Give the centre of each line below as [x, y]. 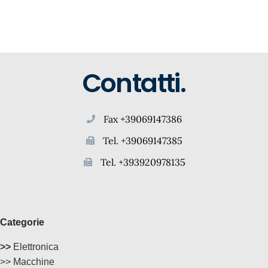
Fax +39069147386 [143, 119]
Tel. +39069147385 [143, 140]
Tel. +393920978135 [143, 162]
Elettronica [35, 246]
